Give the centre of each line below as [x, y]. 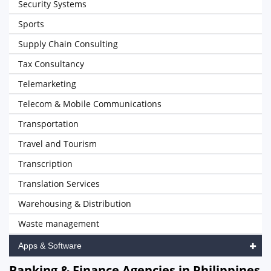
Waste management [59, 224]
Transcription [45, 164]
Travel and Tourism [57, 144]
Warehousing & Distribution [75, 204]
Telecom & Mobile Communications [90, 104]
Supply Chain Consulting [68, 44]
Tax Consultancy [51, 64]
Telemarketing [47, 84]
